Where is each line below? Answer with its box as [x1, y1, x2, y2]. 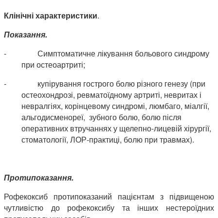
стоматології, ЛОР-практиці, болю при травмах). [21, 133, 194, 145]
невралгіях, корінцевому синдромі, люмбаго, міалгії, [21, 100, 209, 111]
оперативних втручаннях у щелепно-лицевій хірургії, [21, 122, 213, 134]
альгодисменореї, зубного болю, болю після [21, 111, 182, 123]
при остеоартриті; [21, 58, 85, 70]
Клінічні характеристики [4, 9, 97, 21]
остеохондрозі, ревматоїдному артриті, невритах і [21, 89, 201, 100]
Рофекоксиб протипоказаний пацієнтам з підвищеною [4, 190, 214, 202]
